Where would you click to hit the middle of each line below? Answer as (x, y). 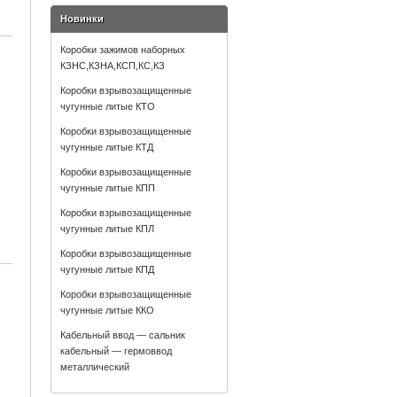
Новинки (82, 19)
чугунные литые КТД (107, 147)
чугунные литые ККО (107, 310)
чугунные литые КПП (108, 188)
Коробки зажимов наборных (123, 50)
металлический (95, 367)
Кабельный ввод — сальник (123, 335)
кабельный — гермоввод (116, 351)
